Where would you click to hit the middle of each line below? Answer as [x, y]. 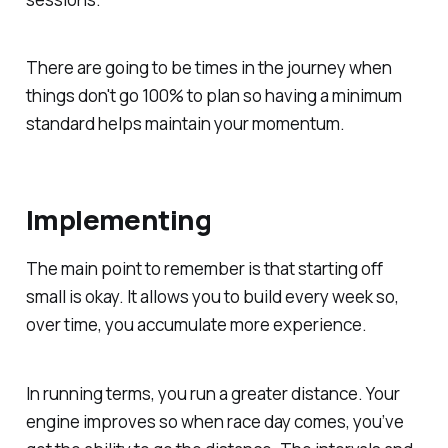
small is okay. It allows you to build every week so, [212, 296]
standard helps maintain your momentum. [185, 124]
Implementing [118, 219]
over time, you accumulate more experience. [196, 324]
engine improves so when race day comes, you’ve [214, 421]
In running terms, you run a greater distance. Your [212, 393]
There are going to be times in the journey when [208, 68]
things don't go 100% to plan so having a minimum [213, 96]
